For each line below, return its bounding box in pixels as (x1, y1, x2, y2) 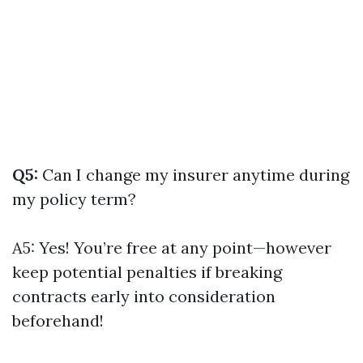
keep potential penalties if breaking (12, 262, 282, 282)
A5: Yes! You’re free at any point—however (12, 237, 331, 258)
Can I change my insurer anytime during (38, 164, 349, 185)
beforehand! (12, 310, 104, 331)
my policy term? (12, 189, 136, 209)
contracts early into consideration (12, 286, 275, 306)
